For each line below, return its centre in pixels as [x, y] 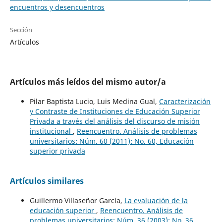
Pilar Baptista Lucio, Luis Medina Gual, [94, 101]
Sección [21, 29]
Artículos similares [47, 181]
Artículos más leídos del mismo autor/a [88, 82]
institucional [51, 131]
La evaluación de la [156, 200]
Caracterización [185, 101]
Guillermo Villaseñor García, [77, 200]
